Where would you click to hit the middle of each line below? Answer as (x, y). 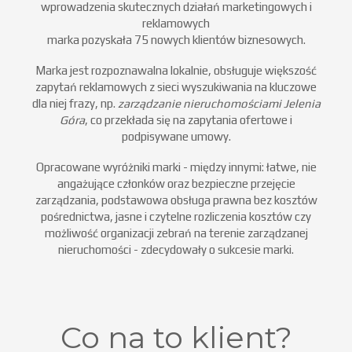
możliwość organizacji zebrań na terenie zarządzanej (176, 233)
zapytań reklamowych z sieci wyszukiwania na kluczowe (176, 87)
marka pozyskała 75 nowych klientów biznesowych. (176, 40)
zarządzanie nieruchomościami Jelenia (219, 104)
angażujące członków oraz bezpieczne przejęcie (176, 184)
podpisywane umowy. (176, 137)
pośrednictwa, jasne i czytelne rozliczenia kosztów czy (176, 217)
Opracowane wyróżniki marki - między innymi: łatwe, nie (176, 167)
